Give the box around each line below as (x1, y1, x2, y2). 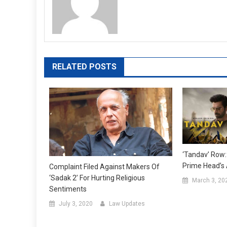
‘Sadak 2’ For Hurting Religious (49, 174, 145, 182)
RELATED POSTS (52, 61, 117, 71)
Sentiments (49, 185, 87, 193)
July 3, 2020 (59, 200, 93, 207)
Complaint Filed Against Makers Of (49, 163, 160, 171)
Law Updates (109, 200, 145, 207)
